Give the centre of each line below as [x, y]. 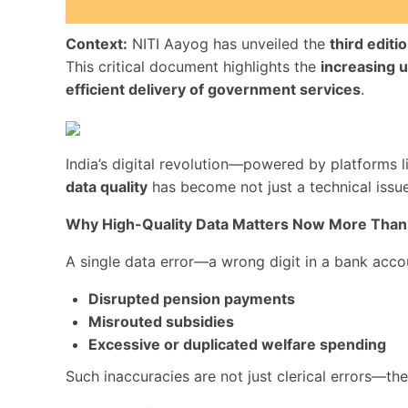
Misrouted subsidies [161, 321]
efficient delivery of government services [213, 89]
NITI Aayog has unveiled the [229, 44]
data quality [107, 187]
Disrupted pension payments [192, 299]
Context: [97, 44]
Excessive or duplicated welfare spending [237, 344]
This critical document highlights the [193, 66]
